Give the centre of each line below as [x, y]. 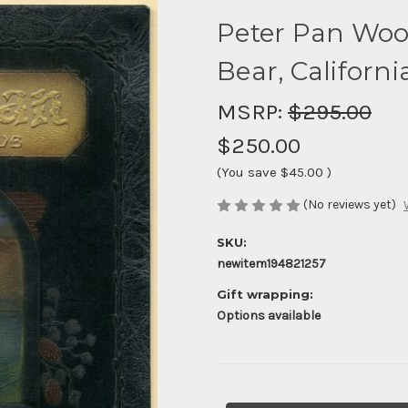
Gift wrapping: [265, 295]
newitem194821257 [271, 264]
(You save [247, 172]
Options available [269, 316]
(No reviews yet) [350, 204]
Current [240, 398]
